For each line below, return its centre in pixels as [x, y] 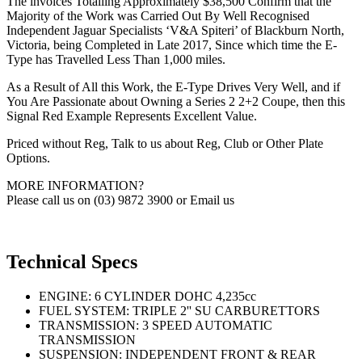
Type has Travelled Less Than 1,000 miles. [116, 60]
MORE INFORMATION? [75, 186]
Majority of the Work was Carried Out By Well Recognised [158, 16]
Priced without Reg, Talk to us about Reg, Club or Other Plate [165, 144]
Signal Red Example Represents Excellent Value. [132, 116]
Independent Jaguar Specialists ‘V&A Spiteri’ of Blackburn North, [175, 31]
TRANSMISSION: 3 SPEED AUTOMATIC [156, 326]
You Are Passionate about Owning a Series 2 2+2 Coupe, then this [176, 102]
